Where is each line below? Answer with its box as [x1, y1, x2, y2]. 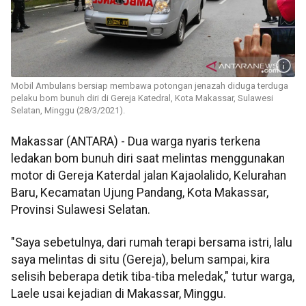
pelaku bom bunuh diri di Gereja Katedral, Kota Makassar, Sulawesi [11, 93, 273, 104]
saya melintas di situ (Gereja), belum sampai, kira [11, 252, 270, 266]
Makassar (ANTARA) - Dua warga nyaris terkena [11, 135, 260, 149]
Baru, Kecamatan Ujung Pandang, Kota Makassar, [11, 186, 268, 200]
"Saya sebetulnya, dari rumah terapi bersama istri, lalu [11, 235, 292, 249]
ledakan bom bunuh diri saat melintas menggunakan [11, 152, 285, 166]
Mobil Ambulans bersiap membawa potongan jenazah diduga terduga [11, 81, 288, 92]
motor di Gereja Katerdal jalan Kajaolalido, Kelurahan [11, 169, 286, 183]
